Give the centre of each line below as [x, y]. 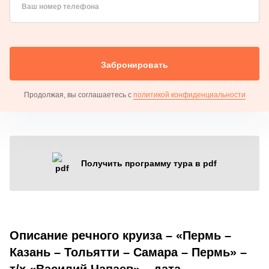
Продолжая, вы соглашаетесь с [78, 95]
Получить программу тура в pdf [149, 163]
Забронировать [134, 65]
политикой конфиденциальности [189, 95]
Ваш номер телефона [60, 6]
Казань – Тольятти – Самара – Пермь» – [128, 252]
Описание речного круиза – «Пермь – [120, 235]
